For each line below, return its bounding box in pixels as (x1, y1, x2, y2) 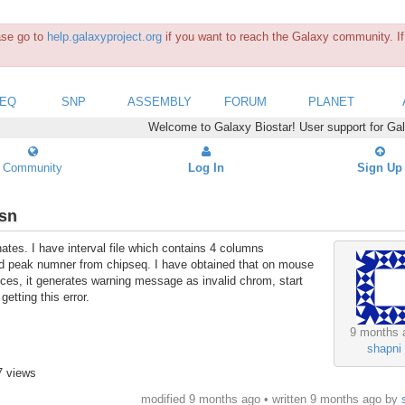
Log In (188, 160, 224, 174)
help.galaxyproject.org (47, 30, 162, 43)
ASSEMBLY (127, 94, 192, 108)
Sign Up (357, 160, 402, 174)
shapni (367, 342, 402, 356)
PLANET (308, 94, 354, 108)
